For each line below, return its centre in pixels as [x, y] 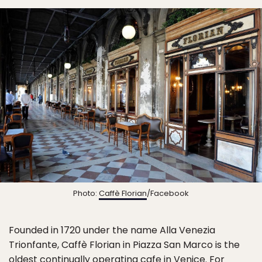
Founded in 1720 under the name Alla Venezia [112, 230]
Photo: [86, 193]
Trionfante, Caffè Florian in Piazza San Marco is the [124, 244]
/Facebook [168, 193]
